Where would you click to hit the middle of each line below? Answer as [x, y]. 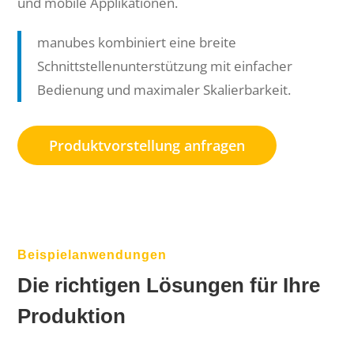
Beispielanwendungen [92, 255]
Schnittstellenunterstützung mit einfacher [165, 66]
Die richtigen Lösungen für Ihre [169, 286]
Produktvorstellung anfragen [147, 146]
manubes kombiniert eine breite [137, 43]
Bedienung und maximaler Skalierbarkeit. [164, 90]
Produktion [72, 316]
